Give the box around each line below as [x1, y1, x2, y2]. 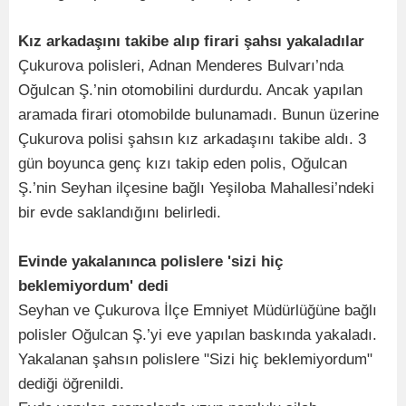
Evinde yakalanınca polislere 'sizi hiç [18, 252, 283, 270]
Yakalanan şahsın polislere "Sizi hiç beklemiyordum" [18, 350, 372, 368]
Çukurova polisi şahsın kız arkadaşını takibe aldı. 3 [18, 130, 366, 148]
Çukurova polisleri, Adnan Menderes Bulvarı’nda [18, 56, 343, 74]
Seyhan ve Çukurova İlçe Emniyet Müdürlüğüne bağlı [18, 301, 377, 319]
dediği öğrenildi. [18, 374, 124, 392]
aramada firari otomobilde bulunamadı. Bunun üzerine [18, 105, 379, 123]
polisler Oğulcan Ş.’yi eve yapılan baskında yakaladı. [18, 325, 377, 343]
